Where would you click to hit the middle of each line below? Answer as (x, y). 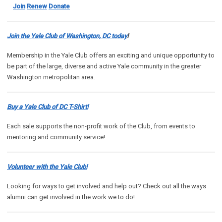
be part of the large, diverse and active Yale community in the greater (104, 66)
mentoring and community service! (57, 137)
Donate (59, 6)
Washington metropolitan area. (51, 77)
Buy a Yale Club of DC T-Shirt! (48, 107)
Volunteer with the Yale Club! (47, 167)
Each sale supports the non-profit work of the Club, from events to (101, 126)
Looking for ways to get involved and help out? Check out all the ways (107, 186)
